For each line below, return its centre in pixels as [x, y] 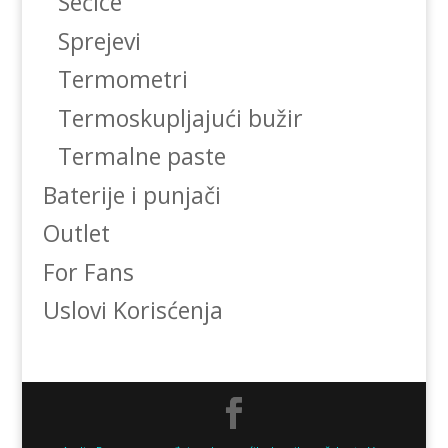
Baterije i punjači [131, 194]
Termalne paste [141, 156]
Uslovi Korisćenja [132, 310]
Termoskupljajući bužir [180, 117]
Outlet [76, 233]
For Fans [88, 271]
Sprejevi [99, 40]
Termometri [122, 79]
